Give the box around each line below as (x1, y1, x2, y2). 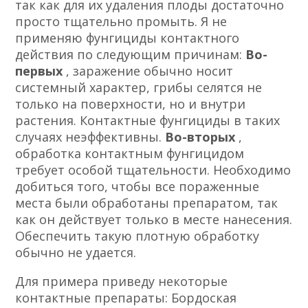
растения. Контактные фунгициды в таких (15, 111, 280, 129)
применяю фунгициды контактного (15, 29, 240, 46)
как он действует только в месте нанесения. (15, 210, 293, 228)
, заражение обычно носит (66, 62, 234, 79)
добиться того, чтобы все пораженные (15, 177, 260, 195)
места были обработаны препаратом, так (15, 194, 278, 211)
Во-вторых (165, 128, 239, 145)
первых (15, 62, 67, 79)
